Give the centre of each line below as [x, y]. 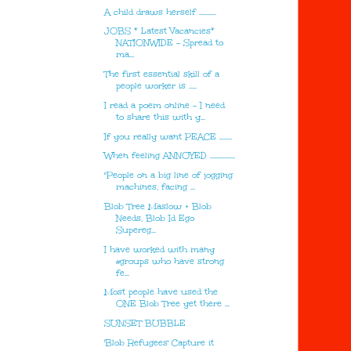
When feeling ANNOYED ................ [170, 156]
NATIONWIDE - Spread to [170, 43]
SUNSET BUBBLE [145, 324]
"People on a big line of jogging [169, 175]
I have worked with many [160, 249]
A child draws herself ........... [161, 12]
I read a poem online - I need [165, 105]
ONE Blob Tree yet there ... [173, 304]
